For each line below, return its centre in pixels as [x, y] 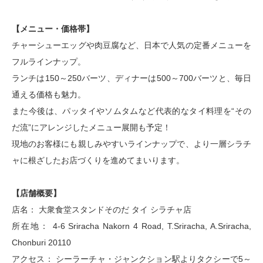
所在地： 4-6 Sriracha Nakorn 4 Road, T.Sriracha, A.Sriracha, [131, 226]
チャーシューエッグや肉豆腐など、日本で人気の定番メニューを [131, 45]
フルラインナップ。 [49, 62]
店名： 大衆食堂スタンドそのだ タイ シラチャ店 [102, 210]
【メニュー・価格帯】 [53, 29]
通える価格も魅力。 [49, 95]
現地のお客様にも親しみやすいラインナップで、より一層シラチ [131, 144]
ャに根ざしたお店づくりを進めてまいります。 [98, 160]
